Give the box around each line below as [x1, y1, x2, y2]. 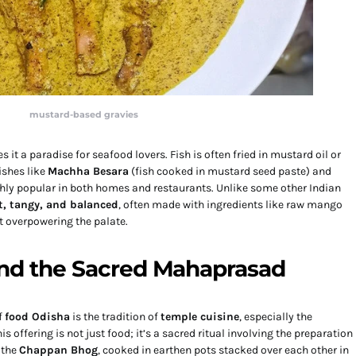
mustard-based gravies [29, 108, 138, 120]
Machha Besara [48, 164, 129, 178]
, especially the [239, 309, 312, 323]
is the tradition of [70, 309, 161, 323]
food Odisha [5, 309, 70, 323]
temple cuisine [161, 309, 239, 323]
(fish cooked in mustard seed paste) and [129, 164, 331, 178]
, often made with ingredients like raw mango [118, 197, 342, 211]
